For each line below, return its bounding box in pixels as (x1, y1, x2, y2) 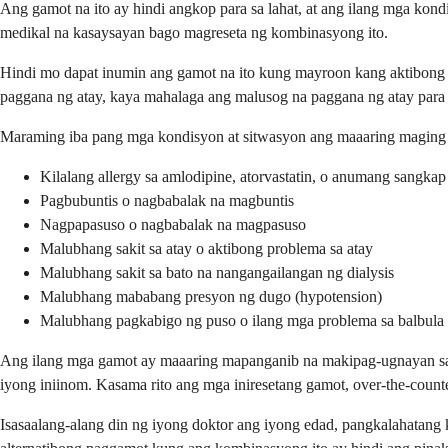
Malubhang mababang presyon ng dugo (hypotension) (40, 287, 382, 305)
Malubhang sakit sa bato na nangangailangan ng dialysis (40, 263, 394, 281)
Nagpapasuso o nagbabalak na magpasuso (40, 215, 306, 233)
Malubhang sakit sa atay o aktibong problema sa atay (40, 239, 373, 257)
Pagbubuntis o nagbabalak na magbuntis (40, 191, 294, 209)
